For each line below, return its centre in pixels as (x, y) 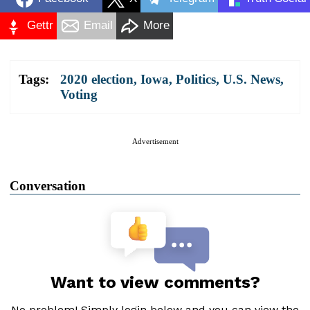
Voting (79, 94)
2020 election (97, 79)
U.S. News (252, 79)
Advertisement (155, 141)
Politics (196, 79)
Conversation (48, 185)
